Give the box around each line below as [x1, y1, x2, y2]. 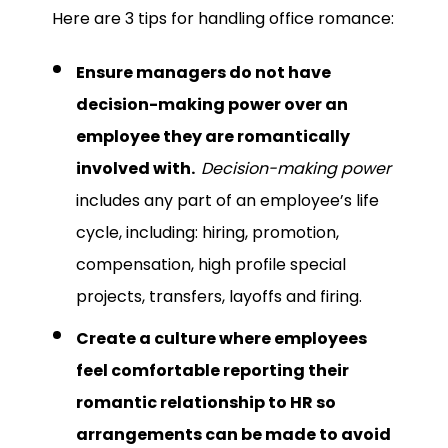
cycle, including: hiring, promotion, [76, 221, 339, 245]
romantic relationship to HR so [76, 391, 336, 415]
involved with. [76, 157, 201, 181]
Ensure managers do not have [76, 61, 331, 85]
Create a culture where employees [76, 327, 367, 351]
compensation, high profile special [76, 253, 346, 277]
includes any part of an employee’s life [76, 189, 379, 213]
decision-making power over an [76, 93, 348, 117]
